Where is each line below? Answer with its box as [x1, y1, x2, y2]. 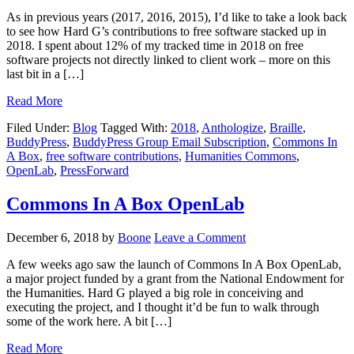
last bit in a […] [6, 67, 84, 81]
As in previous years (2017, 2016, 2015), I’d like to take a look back [6, 10, 347, 24]
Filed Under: [6, 121, 73, 135]
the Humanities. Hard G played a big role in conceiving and [6, 286, 303, 300]
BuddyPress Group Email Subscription [73, 135, 266, 149]
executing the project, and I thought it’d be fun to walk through [6, 300, 319, 314]
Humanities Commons [185, 149, 296, 164]
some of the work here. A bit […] [6, 314, 171, 329]
